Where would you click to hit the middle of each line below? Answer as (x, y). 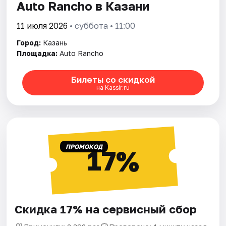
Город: (29, 43)
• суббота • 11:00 (102, 26)
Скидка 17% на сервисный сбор (106, 209)
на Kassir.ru (113, 87)
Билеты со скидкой (113, 79)
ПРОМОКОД (84, 147)
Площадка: (37, 53)
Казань (55, 43)
